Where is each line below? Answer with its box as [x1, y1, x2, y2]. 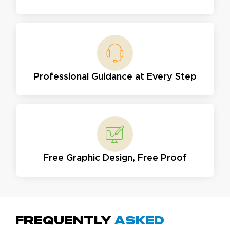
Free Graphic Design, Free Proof [43, 153, 187, 163]
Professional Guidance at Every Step [33, 72, 197, 82]
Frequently [15, 215, 114, 226]
